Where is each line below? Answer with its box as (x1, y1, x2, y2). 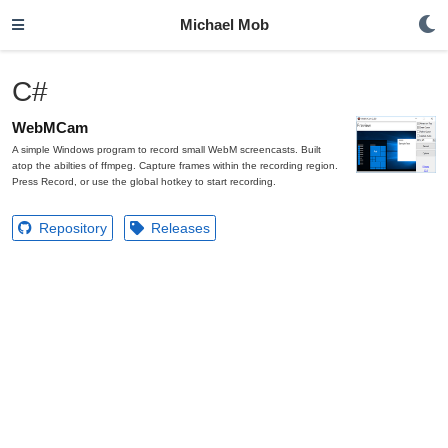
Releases (147, 220, 211, 236)
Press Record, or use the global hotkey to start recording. (12, 176, 277, 187)
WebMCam (12, 120, 89, 136)
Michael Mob (179, 17, 269, 33)
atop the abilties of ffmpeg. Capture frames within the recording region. (12, 160, 339, 171)
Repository (35, 220, 108, 236)
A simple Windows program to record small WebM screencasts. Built (12, 144, 322, 155)
